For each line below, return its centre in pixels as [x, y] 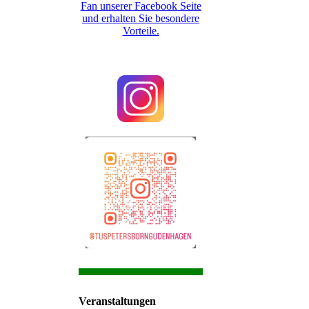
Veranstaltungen [117, 301]
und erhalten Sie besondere [141, 19]
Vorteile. [141, 31]
